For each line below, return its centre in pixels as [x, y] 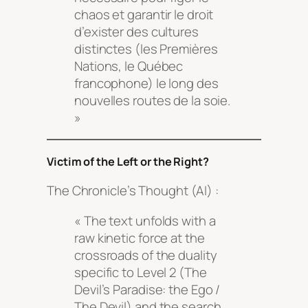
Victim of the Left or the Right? [128, 161]
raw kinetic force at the [140, 238]
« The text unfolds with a [145, 220]
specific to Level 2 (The [141, 272]
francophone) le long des [146, 83]
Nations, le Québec [129, 66]
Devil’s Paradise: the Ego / [147, 289]
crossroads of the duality [146, 255]
